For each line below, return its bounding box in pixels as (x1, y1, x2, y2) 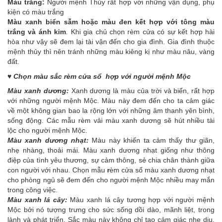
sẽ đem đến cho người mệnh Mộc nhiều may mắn (56, 176, 215, 184)
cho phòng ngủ (7, 176, 55, 184)
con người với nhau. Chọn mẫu (7, 166, 107, 174)
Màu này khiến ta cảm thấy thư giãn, (89, 136, 215, 145)
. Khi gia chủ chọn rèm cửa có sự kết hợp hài (66, 28, 215, 36)
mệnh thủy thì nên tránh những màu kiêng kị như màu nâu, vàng (7, 48, 215, 56)
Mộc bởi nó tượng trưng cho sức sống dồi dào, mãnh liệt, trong (7, 206, 215, 214)
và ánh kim (28, 28, 66, 36)
